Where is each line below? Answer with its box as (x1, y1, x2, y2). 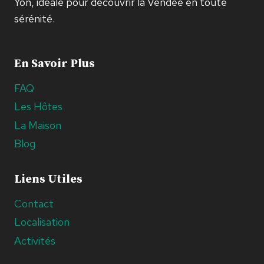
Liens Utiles (14, 172, 82, 187)
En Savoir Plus (14, 56, 95, 71)
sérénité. (14, 11, 55, 25)
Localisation (14, 215, 70, 229)
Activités (14, 234, 55, 248)
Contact (14, 196, 54, 210)
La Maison (14, 118, 61, 132)
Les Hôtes (14, 100, 62, 114)
